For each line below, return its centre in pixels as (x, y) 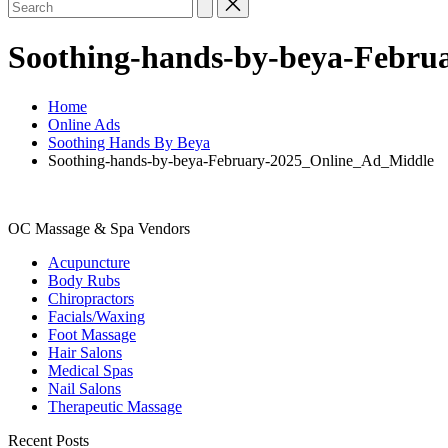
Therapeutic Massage (115, 406)
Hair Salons (85, 352)
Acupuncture (89, 262)
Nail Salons (84, 388)
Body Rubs (84, 280)
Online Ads (84, 124)
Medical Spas (90, 370)
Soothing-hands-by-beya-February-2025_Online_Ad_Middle (241, 160)
